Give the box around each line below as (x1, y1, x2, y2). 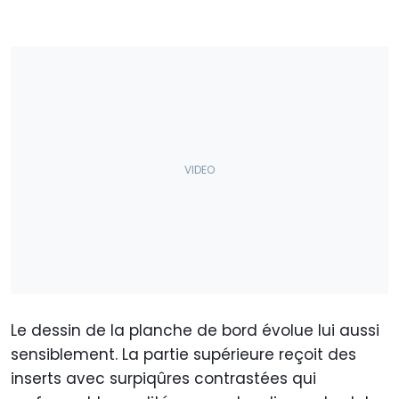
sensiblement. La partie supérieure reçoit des (11, 344, 356, 366)
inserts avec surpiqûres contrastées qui (11, 368, 316, 390)
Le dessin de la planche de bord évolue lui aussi (11, 320, 379, 342)
